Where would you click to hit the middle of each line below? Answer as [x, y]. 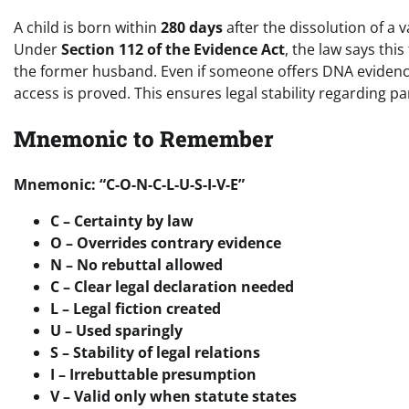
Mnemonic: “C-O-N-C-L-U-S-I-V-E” [129, 184]
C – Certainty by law [122, 220]
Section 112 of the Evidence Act [173, 49]
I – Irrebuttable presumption [153, 374]
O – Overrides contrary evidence [166, 242]
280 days [192, 27]
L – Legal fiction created [136, 308]
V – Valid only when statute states [173, 396]
